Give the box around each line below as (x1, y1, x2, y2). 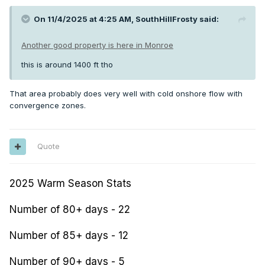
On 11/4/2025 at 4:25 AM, (34, 14, 135, 24)
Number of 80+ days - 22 (9, 203, 130, 216)
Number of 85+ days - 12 (9, 230, 128, 242)
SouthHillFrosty (135, 14, 198, 24)
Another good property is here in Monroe (21, 40, 173, 50)
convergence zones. (9, 101, 86, 111)
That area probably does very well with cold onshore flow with (9, 89, 243, 99)
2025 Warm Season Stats (9, 177, 131, 190)
